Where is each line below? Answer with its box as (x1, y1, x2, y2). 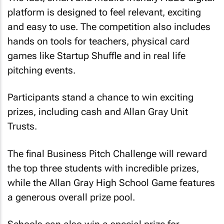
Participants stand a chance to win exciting (7, 91, 193, 103)
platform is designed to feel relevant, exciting (7, 6, 201, 18)
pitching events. (7, 64, 75, 76)
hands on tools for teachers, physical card (7, 35, 189, 47)
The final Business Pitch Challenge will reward (7, 147, 207, 159)
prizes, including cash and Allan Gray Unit (7, 106, 188, 118)
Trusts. (7, 120, 37, 132)
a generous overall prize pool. (7, 191, 135, 203)
